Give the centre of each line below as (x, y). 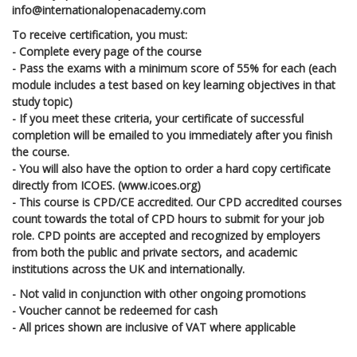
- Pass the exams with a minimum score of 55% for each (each (174, 68)
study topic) (42, 101)
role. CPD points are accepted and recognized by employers (166, 235)
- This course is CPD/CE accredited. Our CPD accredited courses (177, 202)
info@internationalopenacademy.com (109, 10)
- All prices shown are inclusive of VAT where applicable (154, 327)
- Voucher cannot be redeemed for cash (115, 310)
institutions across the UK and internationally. (128, 269)
